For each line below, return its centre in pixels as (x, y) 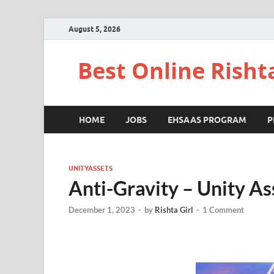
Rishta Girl (174, 210)
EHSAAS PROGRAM (207, 120)
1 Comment (223, 210)
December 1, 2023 (102, 210)
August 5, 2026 (94, 29)
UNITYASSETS (91, 168)
